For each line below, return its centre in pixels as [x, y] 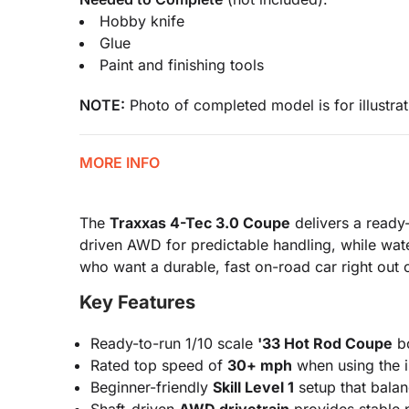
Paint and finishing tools [182, 65]
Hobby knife [142, 21]
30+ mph [260, 365]
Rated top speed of [159, 365]
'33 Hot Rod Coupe [325, 343]
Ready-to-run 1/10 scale [174, 343]
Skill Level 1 [253, 387]
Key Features [137, 302]
